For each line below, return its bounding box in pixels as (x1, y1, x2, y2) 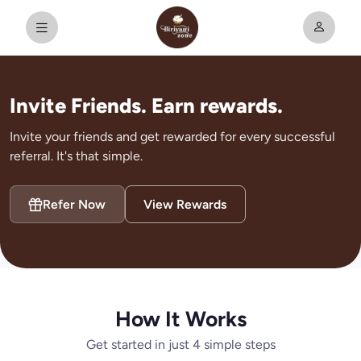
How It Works (114, 306, 247, 333)
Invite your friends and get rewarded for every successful (10, 129, 335, 144)
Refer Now (43, 197, 106, 213)
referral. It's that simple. (10, 148, 143, 164)
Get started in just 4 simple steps (85, 337, 276, 353)
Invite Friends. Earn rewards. (10, 93, 283, 118)
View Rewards (143, 197, 227, 213)
